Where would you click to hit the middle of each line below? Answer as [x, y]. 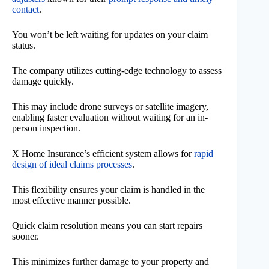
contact [26, 10]
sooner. [26, 237]
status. [24, 46]
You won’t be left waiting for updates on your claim [110, 35]
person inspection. [46, 128]
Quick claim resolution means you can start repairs [107, 226]
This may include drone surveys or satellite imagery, [110, 107]
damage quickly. [43, 82]
